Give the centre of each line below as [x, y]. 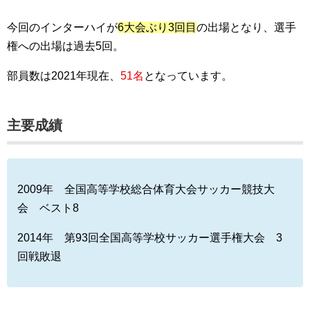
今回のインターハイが [62, 28]
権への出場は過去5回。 [65, 46]
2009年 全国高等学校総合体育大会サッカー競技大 [146, 190]
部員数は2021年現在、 [64, 76]
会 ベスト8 [48, 208]
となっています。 [188, 76]
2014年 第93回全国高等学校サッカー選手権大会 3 [150, 238]
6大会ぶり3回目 [157, 28]
